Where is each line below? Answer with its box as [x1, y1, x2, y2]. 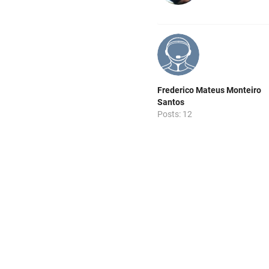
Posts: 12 [157, 109, 192, 119]
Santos [157, 97, 184, 107]
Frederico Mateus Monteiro [157, 85, 261, 95]
